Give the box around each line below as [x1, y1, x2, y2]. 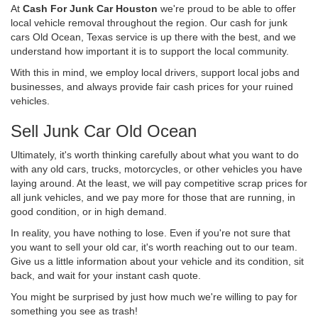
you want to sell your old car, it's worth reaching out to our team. [11, 241, 297, 253]
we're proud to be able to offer [158, 2, 296, 14]
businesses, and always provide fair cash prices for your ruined [11, 80, 293, 92]
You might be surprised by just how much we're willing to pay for [11, 290, 297, 302]
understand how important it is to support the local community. [11, 45, 289, 57]
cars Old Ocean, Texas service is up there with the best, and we [11, 31, 296, 43]
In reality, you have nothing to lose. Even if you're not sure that [11, 226, 290, 238]
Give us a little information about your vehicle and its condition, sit [11, 255, 304, 267]
